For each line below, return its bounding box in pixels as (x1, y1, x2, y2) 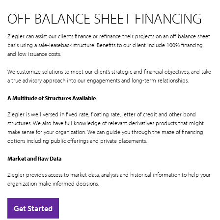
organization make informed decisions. (7, 180, 99, 188)
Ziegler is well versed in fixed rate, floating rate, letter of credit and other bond (7, 110, 196, 118)
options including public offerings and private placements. (7, 137, 147, 145)
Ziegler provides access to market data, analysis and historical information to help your (7, 171, 211, 179)
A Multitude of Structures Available (7, 94, 96, 102)
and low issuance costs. (7, 50, 61, 58)
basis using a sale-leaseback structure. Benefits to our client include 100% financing (7, 41, 203, 49)
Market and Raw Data (7, 155, 61, 163)
